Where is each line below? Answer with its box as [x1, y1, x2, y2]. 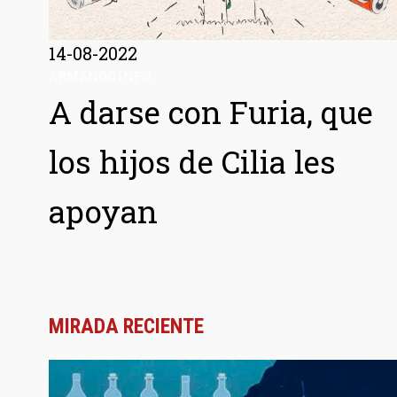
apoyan [48, 190, 158, 231]
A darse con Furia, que [48, 90, 373, 132]
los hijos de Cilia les [48, 140, 336, 182]
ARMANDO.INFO [48, 67, 151, 85]
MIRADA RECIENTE [48, 313, 204, 339]
